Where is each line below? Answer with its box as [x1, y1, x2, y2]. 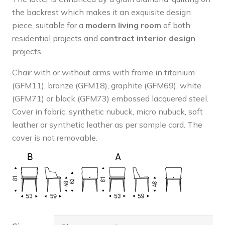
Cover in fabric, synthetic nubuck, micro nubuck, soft [12, 106, 203, 117]
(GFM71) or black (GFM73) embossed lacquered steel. [12, 93, 208, 104]
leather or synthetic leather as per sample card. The [12, 120, 202, 130]
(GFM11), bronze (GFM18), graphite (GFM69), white [12, 80, 201, 91]
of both [161, 20, 190, 31]
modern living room [85, 20, 161, 31]
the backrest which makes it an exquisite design [12, 7, 191, 18]
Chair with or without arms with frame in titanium [12, 67, 195, 78]
